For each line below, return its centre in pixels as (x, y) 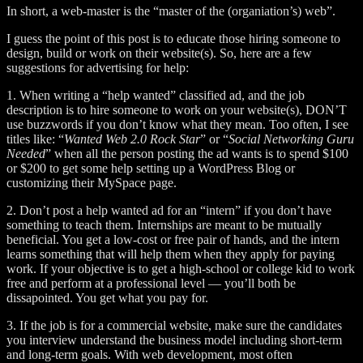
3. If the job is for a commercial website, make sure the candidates (174, 325)
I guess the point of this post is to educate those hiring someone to (173, 38)
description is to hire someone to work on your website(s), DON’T (177, 109)
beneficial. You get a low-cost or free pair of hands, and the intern (173, 239)
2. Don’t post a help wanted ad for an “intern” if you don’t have (169, 210)
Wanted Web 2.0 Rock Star (132, 139)
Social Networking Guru (291, 139)
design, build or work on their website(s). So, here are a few (159, 53)
